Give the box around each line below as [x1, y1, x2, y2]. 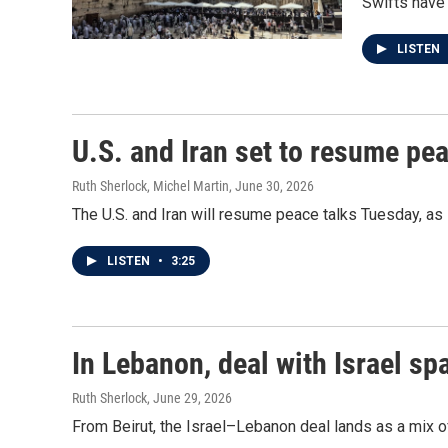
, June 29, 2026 [147, 390, 232, 406]
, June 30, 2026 [229, 178, 314, 194]
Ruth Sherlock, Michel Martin [72, 178, 229, 194]
